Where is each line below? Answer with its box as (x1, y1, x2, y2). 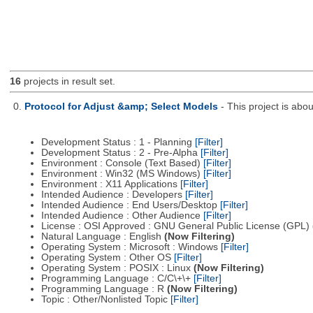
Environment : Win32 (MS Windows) (41, 168, 203, 180)
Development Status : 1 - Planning (41, 137, 195, 148)
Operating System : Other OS (41, 252, 174, 263)
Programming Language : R (41, 284, 167, 295)
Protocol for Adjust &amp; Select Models (24, 101, 218, 112)
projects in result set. (20, 76, 115, 87)
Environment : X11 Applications (41, 179, 180, 190)
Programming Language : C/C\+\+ (41, 273, 194, 284)
